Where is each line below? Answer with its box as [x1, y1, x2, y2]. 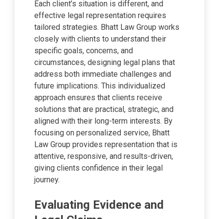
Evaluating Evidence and [34, 198, 164, 212]
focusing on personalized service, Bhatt [34, 128, 170, 138]
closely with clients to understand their [34, 34, 166, 44]
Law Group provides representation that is [34, 140, 177, 150]
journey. [34, 175, 60, 185]
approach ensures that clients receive [34, 93, 162, 103]
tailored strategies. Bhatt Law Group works [34, 22, 179, 32]
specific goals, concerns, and [34, 46, 133, 56]
